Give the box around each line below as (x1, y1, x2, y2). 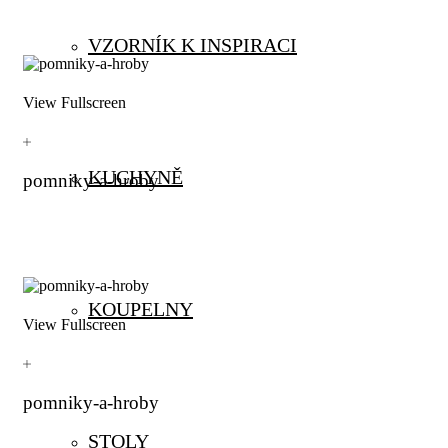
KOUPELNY (88, 298, 193, 320)
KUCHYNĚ (88, 166, 183, 188)
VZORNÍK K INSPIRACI (88, 34, 297, 56)
